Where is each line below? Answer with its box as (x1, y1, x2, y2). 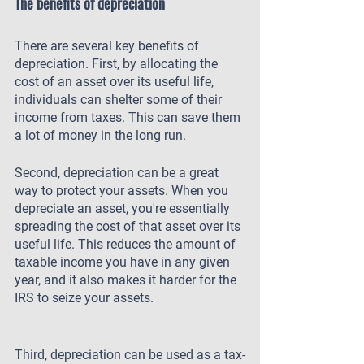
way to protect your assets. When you (15, 183, 232, 198)
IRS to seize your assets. (15, 290, 157, 305)
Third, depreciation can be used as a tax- (15, 347, 245, 362)
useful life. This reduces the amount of (15, 236, 239, 252)
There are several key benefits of (15, 38, 202, 54)
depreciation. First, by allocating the (15, 56, 221, 71)
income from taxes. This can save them (15, 110, 244, 125)
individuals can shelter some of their (15, 92, 225, 107)
